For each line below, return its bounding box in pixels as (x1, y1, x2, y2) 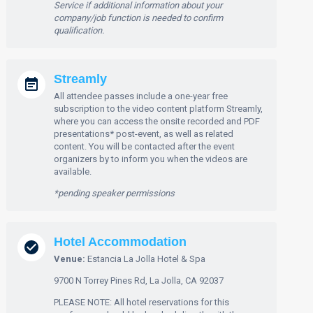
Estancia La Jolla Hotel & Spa (87, 254, 206, 264)
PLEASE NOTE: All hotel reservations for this (54, 297, 230, 307)
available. (54, 166, 92, 177)
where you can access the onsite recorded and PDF (54, 116, 261, 126)
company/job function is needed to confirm (54, 13, 224, 23)
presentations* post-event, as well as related (54, 129, 234, 139)
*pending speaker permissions (54, 188, 175, 198)
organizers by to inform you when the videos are (54, 154, 248, 164)
